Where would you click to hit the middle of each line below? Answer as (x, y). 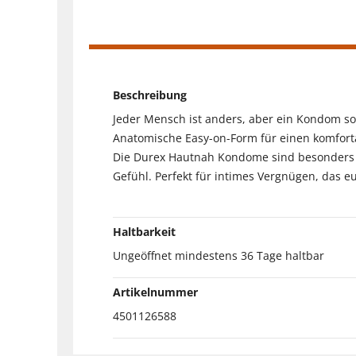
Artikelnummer (155, 292)
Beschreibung (150, 95)
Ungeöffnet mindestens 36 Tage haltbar (219, 255)
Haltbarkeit (144, 231)
